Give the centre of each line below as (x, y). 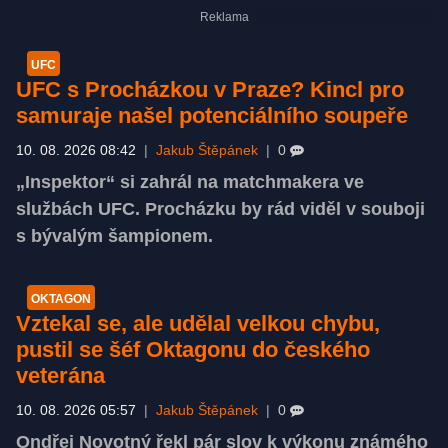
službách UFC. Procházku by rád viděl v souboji (220, 208)
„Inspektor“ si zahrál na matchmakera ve (190, 181)
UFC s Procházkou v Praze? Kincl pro (210, 89)
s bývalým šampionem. (114, 235)
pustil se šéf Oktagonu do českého (193, 349)
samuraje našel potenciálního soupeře (212, 115)
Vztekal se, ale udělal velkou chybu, (198, 323)
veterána (60, 375)
